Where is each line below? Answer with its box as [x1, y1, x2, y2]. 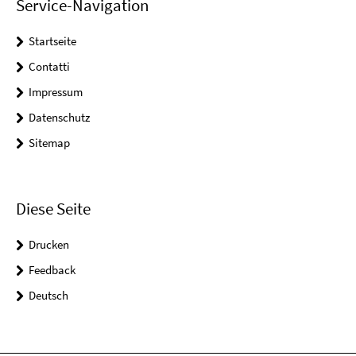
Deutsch [29, 287, 68, 303]
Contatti [29, 59, 70, 75]
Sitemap [29, 135, 70, 151]
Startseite [29, 33, 76, 49]
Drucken [29, 236, 69, 252]
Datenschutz [29, 110, 90, 126]
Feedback [29, 261, 75, 277]
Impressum [29, 84, 83, 100]
